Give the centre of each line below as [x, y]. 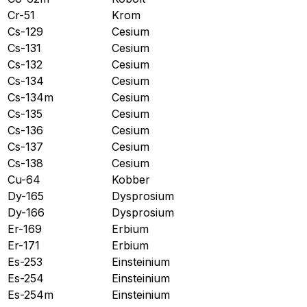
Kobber [131, 179]
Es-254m [30, 294]
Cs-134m [30, 97]
